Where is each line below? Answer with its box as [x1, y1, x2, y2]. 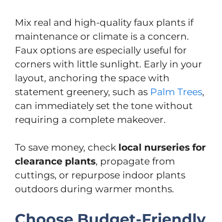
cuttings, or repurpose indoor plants [15, 169, 185, 181]
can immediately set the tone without [15, 100, 193, 111]
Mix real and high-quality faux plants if [15, 16, 193, 28]
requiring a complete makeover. [15, 113, 166, 125]
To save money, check [15, 142, 118, 153]
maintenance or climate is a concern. [15, 30, 189, 42]
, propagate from [96, 156, 175, 167]
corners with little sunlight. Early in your [15, 58, 202, 70]
